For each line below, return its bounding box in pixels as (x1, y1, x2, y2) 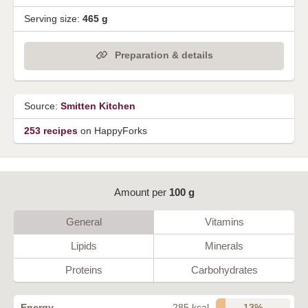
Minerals (205, 239, 243, 252)
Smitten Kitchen (60, 100, 135, 111)
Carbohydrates (190, 263, 258, 276)
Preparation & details (114, 49, 213, 61)
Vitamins (204, 215, 244, 228)
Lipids (70, 239, 97, 252)
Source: (24, 100, 60, 111)
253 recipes (24, 124, 78, 136)
